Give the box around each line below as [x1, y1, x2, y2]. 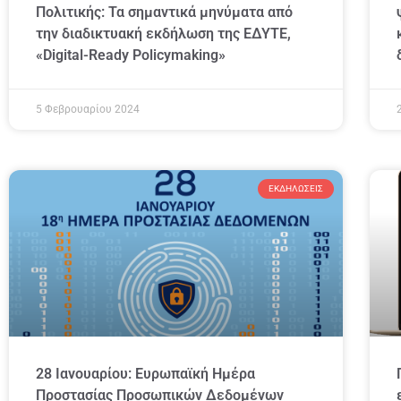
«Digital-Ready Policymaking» [36, 46, 226, 64]
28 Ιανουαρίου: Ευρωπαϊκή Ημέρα [36, 365, 255, 383]
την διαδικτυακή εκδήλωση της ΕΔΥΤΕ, [36, 24, 291, 42]
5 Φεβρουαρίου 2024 [36, 102, 140, 115]
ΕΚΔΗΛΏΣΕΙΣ [269, 183, 324, 193]
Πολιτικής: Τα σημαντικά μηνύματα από [36, 3, 293, 21]
